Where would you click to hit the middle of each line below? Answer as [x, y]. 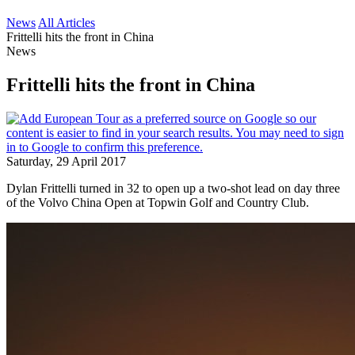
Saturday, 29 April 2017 [66, 161]
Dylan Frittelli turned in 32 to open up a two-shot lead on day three [173, 188]
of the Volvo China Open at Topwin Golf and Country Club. [158, 202]
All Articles [67, 23]
